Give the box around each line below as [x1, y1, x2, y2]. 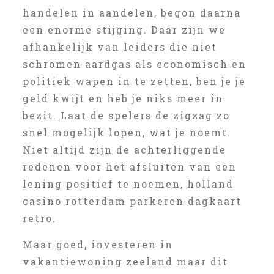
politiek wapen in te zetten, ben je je [22, 75, 246, 87]
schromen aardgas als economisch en [22, 57, 246, 70]
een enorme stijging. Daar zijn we [22, 23, 226, 36]
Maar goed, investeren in [22, 238, 173, 251]
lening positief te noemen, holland [22, 177, 234, 190]
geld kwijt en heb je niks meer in [22, 92, 223, 105]
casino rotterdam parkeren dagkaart [22, 194, 242, 207]
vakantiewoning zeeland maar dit [22, 255, 228, 268]
